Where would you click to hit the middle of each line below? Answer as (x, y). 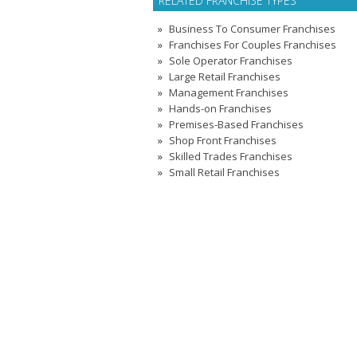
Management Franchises (229, 92)
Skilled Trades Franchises (231, 156)
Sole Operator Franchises (231, 61)
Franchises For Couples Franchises (253, 45)
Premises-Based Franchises (236, 124)
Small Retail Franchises (224, 172)
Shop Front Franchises (223, 140)
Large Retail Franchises (225, 76)
